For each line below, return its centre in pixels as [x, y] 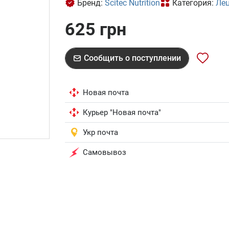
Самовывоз [105, 153]
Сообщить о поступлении [132, 58]
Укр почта [100, 133]
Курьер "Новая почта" [122, 113]
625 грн [96, 29]
